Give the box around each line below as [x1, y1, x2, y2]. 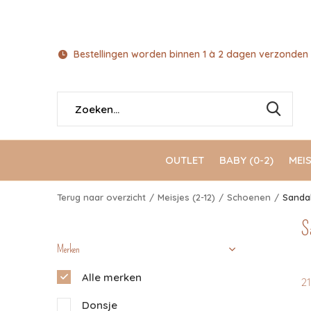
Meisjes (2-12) [158, 192, 215, 203]
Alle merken [82, 271, 142, 284]
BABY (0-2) [219, 153, 274, 167]
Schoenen [227, 192, 271, 203]
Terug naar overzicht [57, 192, 146, 203]
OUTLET [165, 153, 204, 167]
